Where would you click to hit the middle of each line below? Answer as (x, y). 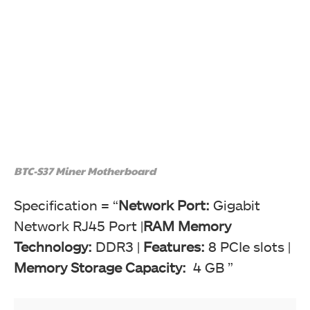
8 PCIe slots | (249, 246)
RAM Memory (187, 225)
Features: (176, 246)
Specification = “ (66, 204)
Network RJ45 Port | (79, 225)
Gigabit (237, 204)
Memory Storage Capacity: (102, 267)
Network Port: (166, 204)
